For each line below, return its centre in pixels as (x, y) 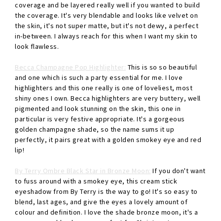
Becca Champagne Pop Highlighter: (70, 67)
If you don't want (178, 171)
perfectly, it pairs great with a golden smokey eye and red (108, 140)
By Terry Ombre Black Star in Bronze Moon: (83, 171)
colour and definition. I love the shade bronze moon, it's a (107, 212)
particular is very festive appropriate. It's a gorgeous (100, 119)
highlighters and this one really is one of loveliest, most (104, 88)
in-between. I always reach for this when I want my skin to (106, 36)
